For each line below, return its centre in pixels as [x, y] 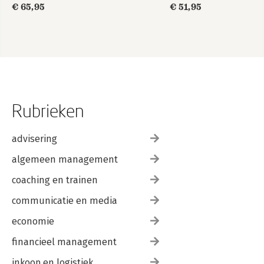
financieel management [64, 242]
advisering [34, 139]
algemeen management [65, 159]
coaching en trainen [55, 180]
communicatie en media [65, 201]
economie [33, 221]
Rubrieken [48, 110]
